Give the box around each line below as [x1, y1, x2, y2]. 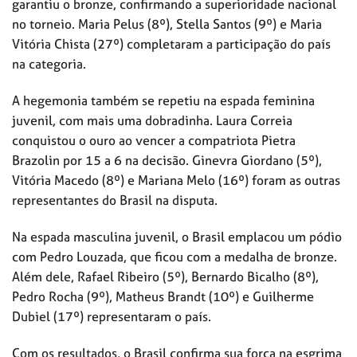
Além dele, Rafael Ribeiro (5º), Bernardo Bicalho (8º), [12, 267, 319, 285]
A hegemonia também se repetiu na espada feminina [12, 92, 315, 110]
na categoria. [12, 55, 86, 73]
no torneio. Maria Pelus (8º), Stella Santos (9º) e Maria [12, 15, 322, 33]
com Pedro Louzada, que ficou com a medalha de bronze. [12, 247, 337, 265]
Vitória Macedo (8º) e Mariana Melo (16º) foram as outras [12, 171, 340, 190]
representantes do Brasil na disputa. [12, 191, 218, 210]
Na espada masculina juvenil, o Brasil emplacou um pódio [12, 227, 342, 245]
